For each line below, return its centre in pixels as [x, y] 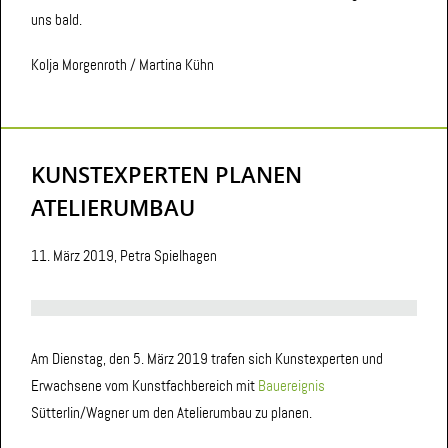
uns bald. [56, 20]
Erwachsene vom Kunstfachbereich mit [144, 386]
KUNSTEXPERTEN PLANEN [166, 175]
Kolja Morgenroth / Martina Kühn [122, 65]
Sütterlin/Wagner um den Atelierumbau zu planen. [171, 413]
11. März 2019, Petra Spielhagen [124, 256]
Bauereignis [291, 386]
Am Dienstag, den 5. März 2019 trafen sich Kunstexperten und [207, 359]
